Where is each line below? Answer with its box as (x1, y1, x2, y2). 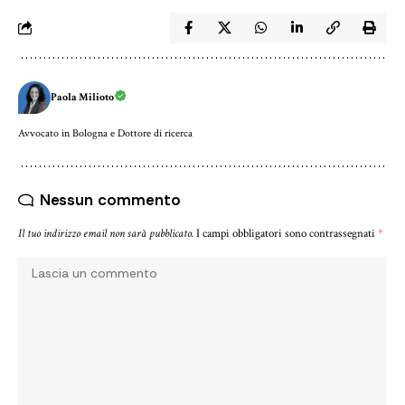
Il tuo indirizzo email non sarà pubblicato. (18, 225, 193, 240)
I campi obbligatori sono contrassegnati (196, 225, 378, 240)
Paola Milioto (51, 89, 114, 104)
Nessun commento (40, 189, 181, 210)
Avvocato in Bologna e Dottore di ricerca (18, 126, 193, 140)
